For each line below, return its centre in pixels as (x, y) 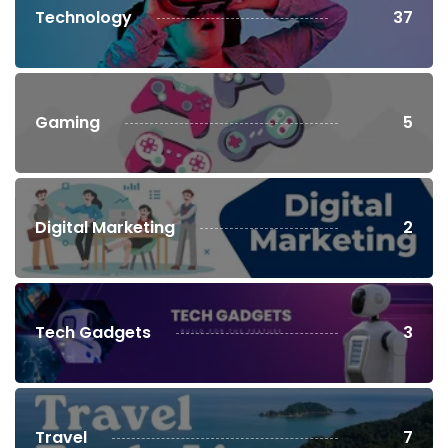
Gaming (67, 123)
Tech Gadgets (93, 333)
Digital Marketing (105, 228)
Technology (83, 18)
